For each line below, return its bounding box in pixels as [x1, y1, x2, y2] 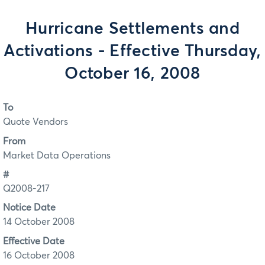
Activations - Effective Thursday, [4, 43, 261, 60]
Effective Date [3, 236, 64, 246]
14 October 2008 [3, 217, 75, 227]
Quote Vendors [3, 117, 68, 127]
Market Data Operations [3, 150, 111, 160]
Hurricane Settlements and [25, 21, 240, 37]
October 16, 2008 [64, 66, 201, 82]
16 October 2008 [3, 250, 75, 260]
